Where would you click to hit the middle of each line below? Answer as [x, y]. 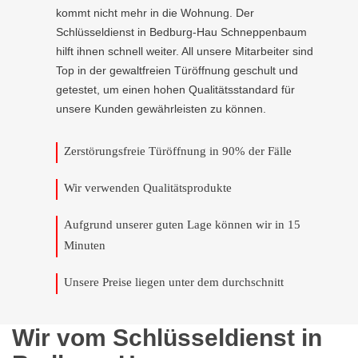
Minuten [85, 245]
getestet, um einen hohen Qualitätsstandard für [175, 89]
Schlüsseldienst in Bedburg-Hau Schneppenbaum [181, 32]
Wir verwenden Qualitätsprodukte [148, 188]
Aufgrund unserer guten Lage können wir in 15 [182, 225]
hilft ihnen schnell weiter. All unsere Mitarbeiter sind [185, 51]
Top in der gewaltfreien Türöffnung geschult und [177, 70]
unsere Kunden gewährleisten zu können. [161, 109]
